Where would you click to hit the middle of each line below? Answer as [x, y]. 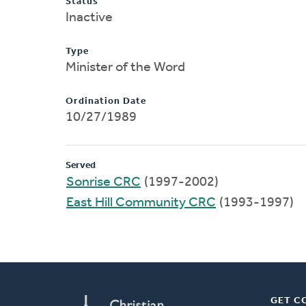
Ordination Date [106, 101]
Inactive [89, 17]
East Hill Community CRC [141, 203]
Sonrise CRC [103, 182]
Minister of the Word [125, 67]
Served [81, 165]
